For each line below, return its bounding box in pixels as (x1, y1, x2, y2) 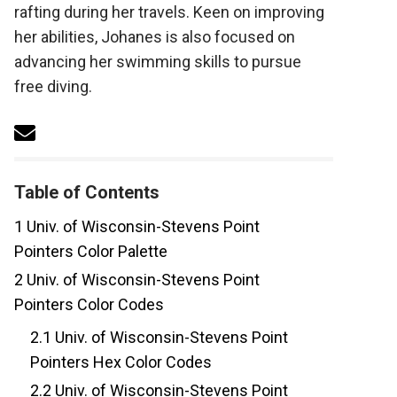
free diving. (14, 77, 92, 96)
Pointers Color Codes (14, 295, 164, 315)
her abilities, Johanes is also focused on (14, 27, 295, 46)
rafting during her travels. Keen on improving (14, 3, 324, 21)
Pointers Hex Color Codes (30, 353, 212, 372)
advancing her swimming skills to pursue (14, 52, 301, 71)
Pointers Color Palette (14, 242, 167, 261)
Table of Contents (14, 182, 160, 204)
